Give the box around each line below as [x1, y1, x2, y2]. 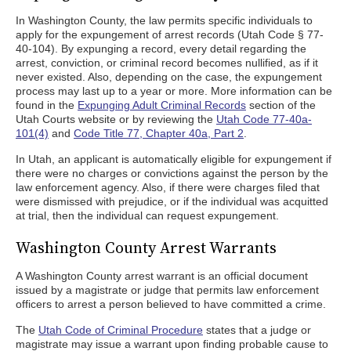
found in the [16, 99, 78, 111]
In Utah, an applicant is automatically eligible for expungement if [16, 153, 331, 165]
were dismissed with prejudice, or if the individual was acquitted [16, 195, 328, 208]
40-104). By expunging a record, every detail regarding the [16, 42, 306, 55]
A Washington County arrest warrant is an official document [16, 270, 308, 282]
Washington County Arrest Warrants [16, 237, 277, 259]
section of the [246, 99, 316, 111]
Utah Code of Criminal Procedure [38, 324, 203, 336]
